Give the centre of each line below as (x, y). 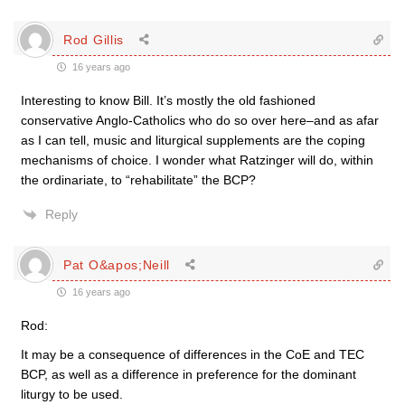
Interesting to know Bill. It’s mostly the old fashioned (168, 100)
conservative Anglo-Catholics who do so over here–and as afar (200, 120)
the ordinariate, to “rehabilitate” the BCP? (138, 180)
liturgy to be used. (72, 394)
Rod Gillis (94, 39)
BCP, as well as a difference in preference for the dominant (188, 374)
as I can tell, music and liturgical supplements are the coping (193, 140)
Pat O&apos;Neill (117, 264)
